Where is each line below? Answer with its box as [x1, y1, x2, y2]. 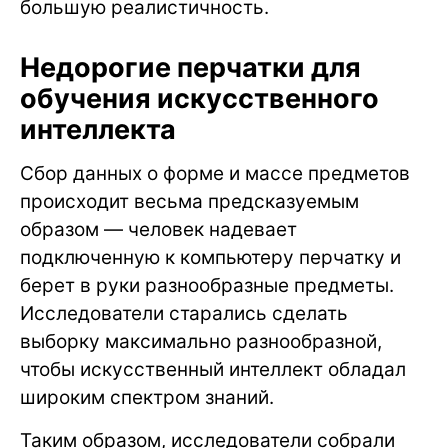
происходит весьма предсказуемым [20, 189, 359, 213]
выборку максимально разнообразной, [20, 329, 382, 353]
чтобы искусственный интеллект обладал [20, 357, 406, 381]
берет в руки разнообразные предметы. [20, 273, 394, 297]
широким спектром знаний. [20, 385, 274, 409]
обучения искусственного [20, 81, 379, 115]
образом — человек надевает [20, 217, 297, 241]
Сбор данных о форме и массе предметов [20, 161, 410, 185]
